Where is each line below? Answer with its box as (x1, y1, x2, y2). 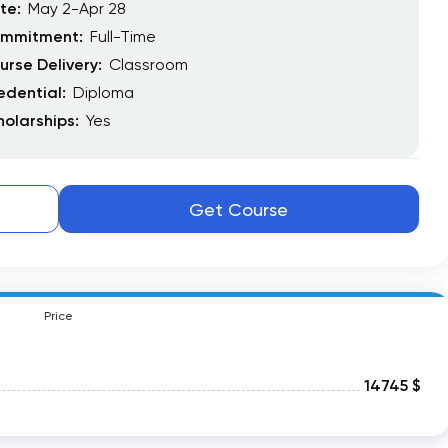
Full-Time (90, 27, 156, 46)
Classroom (109, 55, 188, 74)
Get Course (189, 198, 289, 220)
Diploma (73, 83, 134, 102)
